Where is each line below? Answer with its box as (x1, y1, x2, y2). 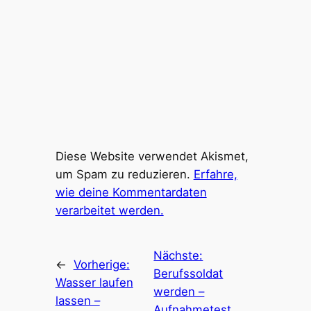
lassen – (55, 294, 100, 308)
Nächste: (153, 249, 203, 263)
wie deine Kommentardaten (55, 185, 207, 200)
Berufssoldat (153, 267, 224, 281)
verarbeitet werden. (55, 203, 164, 218)
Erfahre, (193, 167, 237, 182)
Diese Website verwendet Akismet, (55, 149, 249, 164)
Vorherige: (73, 258, 130, 272)
